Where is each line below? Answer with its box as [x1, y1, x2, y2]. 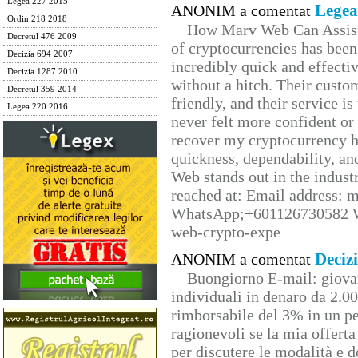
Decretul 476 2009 [7, 32, 77, 41]
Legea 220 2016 [7, 102, 68, 111]
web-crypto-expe [171, 223, 280, 241]
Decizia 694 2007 [7, 50, 73, 58]
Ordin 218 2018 [7, 14, 67, 23]
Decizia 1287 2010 [7, 67, 78, 76]
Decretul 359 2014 [7, 85, 77, 93]
